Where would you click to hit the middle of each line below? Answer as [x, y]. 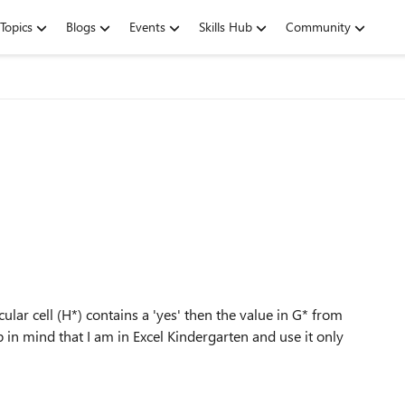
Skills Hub [226, 27]
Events [147, 27]
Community [318, 27]
